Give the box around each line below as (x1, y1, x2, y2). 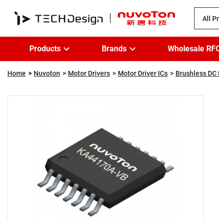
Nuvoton (34, 69, 60, 77)
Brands (102, 44, 127, 53)
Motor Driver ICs (118, 69, 168, 77)
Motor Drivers (68, 69, 110, 77)
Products (29, 44, 61, 53)
